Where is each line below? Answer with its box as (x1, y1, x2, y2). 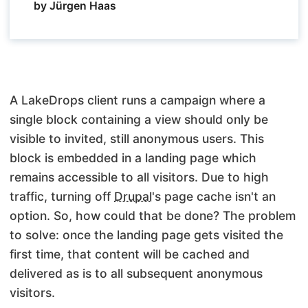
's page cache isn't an (152, 189, 276, 204)
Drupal (114, 189, 152, 204)
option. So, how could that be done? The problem (10, 208, 296, 223)
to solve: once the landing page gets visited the (10, 228, 283, 243)
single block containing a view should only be (10, 112, 268, 127)
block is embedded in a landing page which (10, 151, 256, 166)
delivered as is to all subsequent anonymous (10, 266, 263, 281)
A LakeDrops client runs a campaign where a (10, 93, 265, 108)
